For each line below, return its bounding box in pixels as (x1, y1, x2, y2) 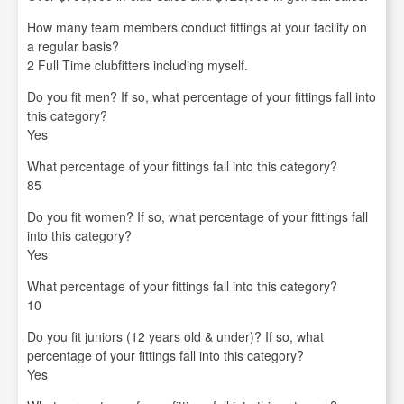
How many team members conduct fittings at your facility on (27, 18, 367, 36)
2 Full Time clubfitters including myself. (27, 56, 248, 74)
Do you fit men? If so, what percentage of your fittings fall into (27, 87, 376, 106)
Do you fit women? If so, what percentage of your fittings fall (27, 207, 368, 225)
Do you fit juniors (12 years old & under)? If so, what (27, 327, 324, 345)
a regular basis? (27, 37, 119, 55)
